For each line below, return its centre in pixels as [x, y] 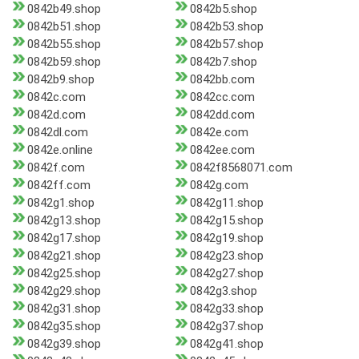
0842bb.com [222, 80]
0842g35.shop [64, 327]
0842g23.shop [226, 256]
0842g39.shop [64, 344]
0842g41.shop [226, 344]
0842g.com [219, 186]
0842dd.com [222, 115]
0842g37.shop [226, 327]
